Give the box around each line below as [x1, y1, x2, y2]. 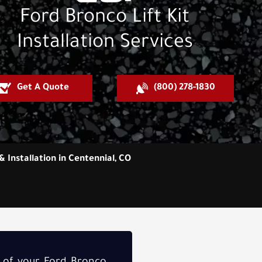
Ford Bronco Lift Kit [20, 8, 190, 29]
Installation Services [16, 33, 193, 54]
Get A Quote [16, 82, 69, 93]
